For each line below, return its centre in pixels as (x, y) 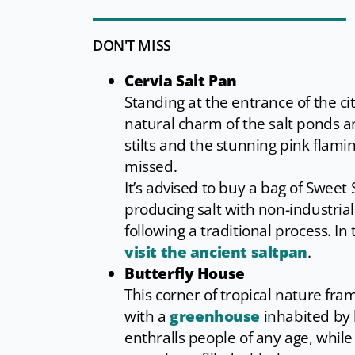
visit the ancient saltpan (216, 252)
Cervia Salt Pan (181, 81)
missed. (151, 167)
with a (147, 317)
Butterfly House (185, 274)
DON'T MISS (132, 46)
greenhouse (217, 317)
